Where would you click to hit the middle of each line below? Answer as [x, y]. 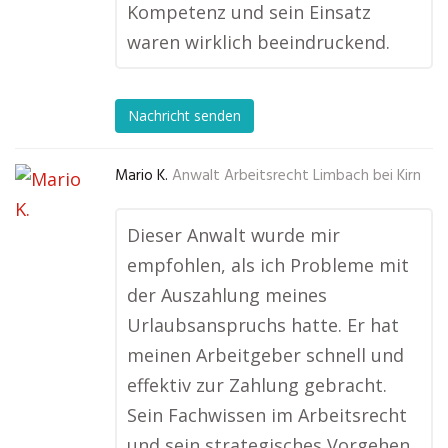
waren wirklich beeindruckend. [258, 42]
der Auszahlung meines [227, 295]
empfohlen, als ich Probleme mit [268, 265]
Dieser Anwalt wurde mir [233, 235]
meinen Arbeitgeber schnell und [265, 355]
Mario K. [141, 176]
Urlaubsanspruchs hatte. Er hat [263, 325]
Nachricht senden [184, 116]
